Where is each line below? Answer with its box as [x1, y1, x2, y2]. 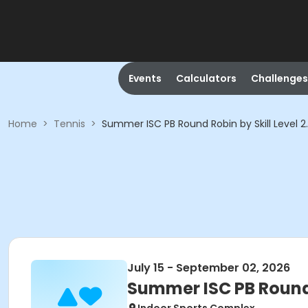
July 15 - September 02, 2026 [127, 260, 290, 276]
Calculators [175, 71, 236, 85]
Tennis [54, 117, 85, 131]
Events [128, 71, 162, 85]
